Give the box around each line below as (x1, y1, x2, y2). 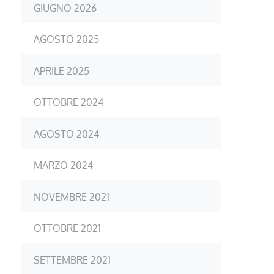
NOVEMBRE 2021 (34, 190, 109, 203)
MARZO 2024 (34, 158, 93, 171)
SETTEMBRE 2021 (34, 253, 111, 266)
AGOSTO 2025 (34, 32, 99, 45)
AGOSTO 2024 (34, 127, 99, 140)
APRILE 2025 (34, 64, 89, 77)
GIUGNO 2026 (34, 1, 97, 14)
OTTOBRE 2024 (34, 95, 103, 108)
